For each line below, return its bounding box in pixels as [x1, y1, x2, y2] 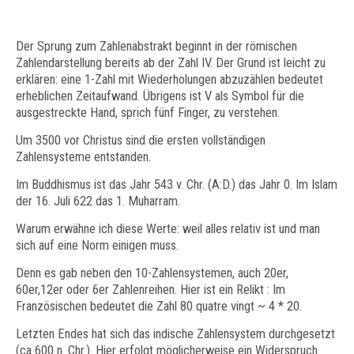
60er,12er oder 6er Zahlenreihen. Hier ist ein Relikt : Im [16, 281, 285, 297]
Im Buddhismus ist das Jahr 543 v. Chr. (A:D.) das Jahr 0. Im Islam [16, 176, 337, 192]
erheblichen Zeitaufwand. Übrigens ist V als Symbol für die [16, 88, 304, 104]
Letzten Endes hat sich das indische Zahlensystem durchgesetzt [16, 326, 335, 341]
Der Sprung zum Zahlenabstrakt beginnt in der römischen [16, 38, 297, 54]
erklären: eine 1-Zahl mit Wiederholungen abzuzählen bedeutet [16, 71, 323, 87]
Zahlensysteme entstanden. [16, 149, 151, 164]
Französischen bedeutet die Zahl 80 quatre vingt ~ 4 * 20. [16, 298, 302, 314]
